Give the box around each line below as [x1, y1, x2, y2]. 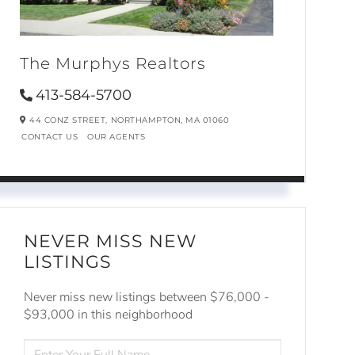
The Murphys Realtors [20, 53, 207, 73]
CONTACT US [21, 131, 78, 142]
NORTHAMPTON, [110, 114, 186, 125]
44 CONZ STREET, [26, 114, 108, 125]
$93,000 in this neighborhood [24, 306, 193, 324]
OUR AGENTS [87, 131, 146, 142]
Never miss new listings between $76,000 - [24, 288, 270, 307]
